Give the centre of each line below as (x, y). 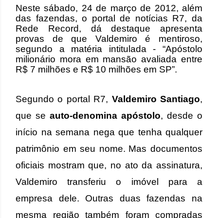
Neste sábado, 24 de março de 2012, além (109, 8)
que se (33, 116)
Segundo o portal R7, (64, 99)
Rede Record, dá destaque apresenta (109, 28)
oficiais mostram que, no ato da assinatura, (109, 165)
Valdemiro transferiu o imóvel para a (109, 182)
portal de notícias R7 (138, 18)
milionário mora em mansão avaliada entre (109, 59)
